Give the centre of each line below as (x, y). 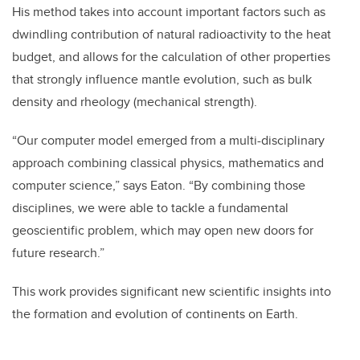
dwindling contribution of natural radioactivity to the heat (172, 35)
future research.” (58, 253)
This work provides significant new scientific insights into (172, 292)
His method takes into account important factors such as (169, 12)
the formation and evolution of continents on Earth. (155, 314)
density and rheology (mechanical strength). (136, 102)
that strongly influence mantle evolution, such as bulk (162, 80)
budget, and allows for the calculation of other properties (171, 57)
